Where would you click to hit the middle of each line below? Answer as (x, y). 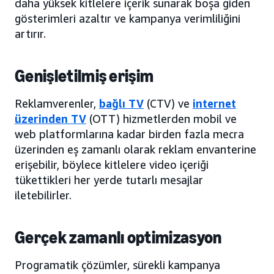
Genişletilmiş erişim (84, 76)
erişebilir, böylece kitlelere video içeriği (112, 164)
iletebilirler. (43, 195)
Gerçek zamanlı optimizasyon (118, 237)
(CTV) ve (168, 103)
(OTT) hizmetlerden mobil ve (161, 118)
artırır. (30, 33)
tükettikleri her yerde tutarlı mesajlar (109, 180)
